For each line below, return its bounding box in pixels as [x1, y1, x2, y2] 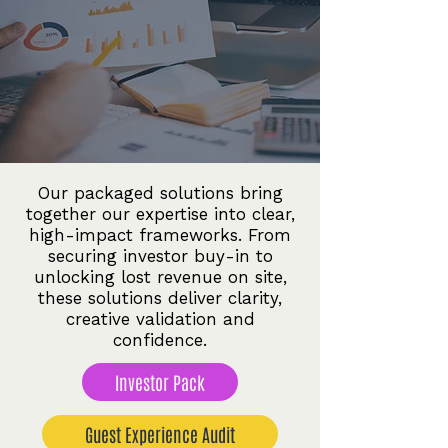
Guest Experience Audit [85, 422, 235, 446]
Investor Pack [115, 370, 205, 394]
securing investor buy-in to [47, 246, 273, 266]
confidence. [113, 330, 207, 350]
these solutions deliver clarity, [38, 288, 282, 308]
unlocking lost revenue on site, [33, 267, 287, 287]
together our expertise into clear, [25, 204, 295, 224]
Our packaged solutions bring [37, 183, 283, 203]
